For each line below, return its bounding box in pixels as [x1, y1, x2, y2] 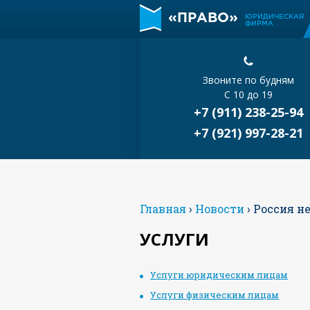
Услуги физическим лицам [150, 289, 279, 301]
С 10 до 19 [224, 88, 273, 101]
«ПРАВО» [168, 12, 238, 24]
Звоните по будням [202, 73, 294, 86]
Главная [140, 201, 186, 216]
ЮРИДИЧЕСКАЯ [245, 12, 304, 20]
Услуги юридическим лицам [150, 268, 288, 281]
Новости [195, 201, 244, 216]
